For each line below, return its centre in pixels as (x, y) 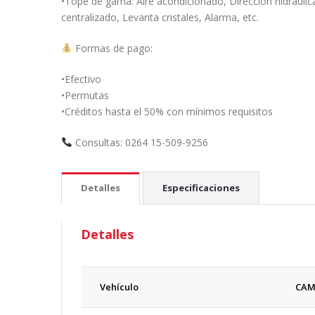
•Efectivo (81, 79)
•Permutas (85, 95)
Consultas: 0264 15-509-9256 (140, 142)
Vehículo (119, 287)
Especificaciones (201, 187)
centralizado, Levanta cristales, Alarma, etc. (160, 17)
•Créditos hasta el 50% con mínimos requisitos (167, 111)
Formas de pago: (112, 48)
